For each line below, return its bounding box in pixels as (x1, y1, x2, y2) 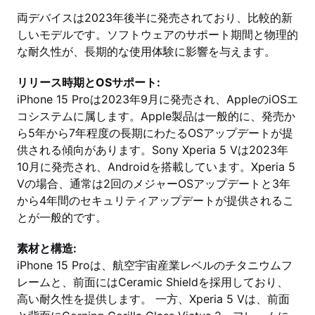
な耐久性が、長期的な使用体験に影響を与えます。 (17, 44, 276, 58)
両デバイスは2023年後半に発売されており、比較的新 (17, 11, 292, 25)
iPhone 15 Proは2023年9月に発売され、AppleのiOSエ (17, 92, 298, 106)
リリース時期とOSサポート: (17, 75, 160, 89)
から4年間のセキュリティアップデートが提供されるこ (17, 193, 294, 207)
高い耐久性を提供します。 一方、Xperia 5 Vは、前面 (17, 292, 290, 306)
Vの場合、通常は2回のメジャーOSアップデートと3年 (17, 176, 290, 191)
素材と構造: (17, 241, 77, 255)
